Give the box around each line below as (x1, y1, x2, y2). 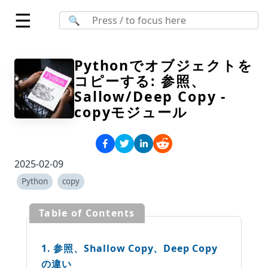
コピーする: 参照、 (74, 71, 206, 90)
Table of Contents (39, 206, 135, 220)
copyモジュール (74, 102, 188, 121)
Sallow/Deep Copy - (74, 87, 227, 106)
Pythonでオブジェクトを (74, 56, 253, 75)
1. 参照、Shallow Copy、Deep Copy (41, 242, 218, 255)
